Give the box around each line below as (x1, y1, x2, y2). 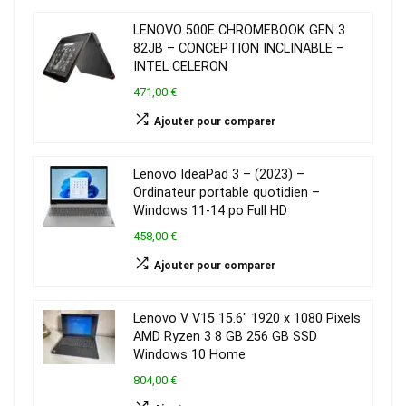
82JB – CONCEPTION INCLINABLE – (133, 41, 344, 57)
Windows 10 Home (133, 347, 246, 363)
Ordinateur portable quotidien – (133, 185, 320, 201)
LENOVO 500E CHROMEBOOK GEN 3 (133, 23, 345, 39)
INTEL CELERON (133, 59, 227, 75)
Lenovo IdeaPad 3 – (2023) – (133, 167, 304, 183)
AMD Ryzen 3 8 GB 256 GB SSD (133, 329, 317, 345)
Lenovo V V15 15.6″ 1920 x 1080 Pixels (133, 311, 361, 327)
